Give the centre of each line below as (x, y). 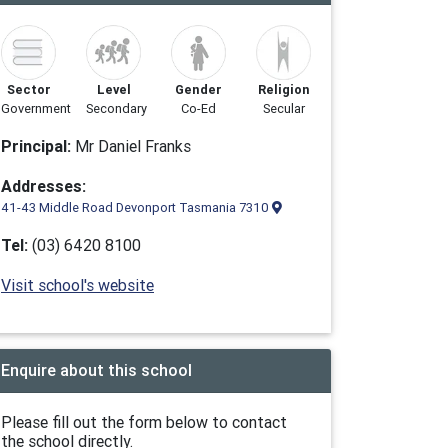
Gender (198, 89)
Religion (283, 89)
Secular (283, 108)
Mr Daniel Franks (131, 146)
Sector (28, 89)
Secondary (116, 108)
